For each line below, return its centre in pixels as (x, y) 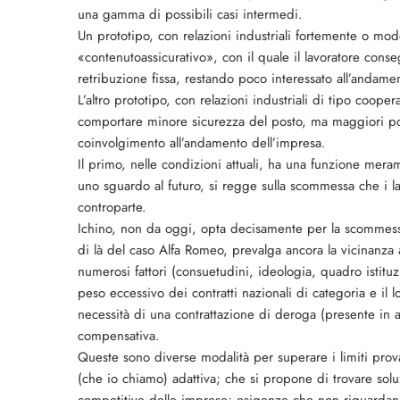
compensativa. (119, 336)
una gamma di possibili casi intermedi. (190, 14)
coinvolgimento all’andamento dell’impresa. (202, 143)
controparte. (112, 207)
